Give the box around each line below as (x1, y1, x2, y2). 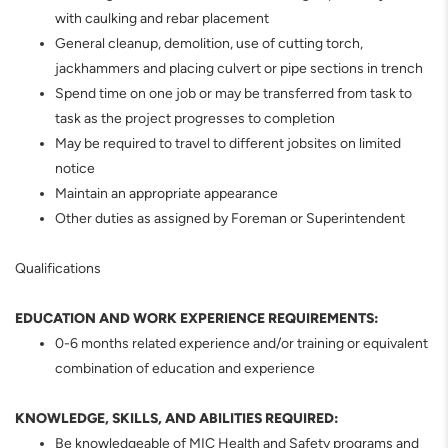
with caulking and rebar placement (55, 10, 269, 26)
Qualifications (15, 260, 101, 276)
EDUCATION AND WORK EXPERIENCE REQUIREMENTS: (15, 310, 379, 326)
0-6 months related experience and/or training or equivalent (55, 335, 428, 351)
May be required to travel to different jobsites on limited (55, 135, 401, 151)
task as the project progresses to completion (55, 110, 335, 126)
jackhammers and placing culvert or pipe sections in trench (55, 60, 423, 76)
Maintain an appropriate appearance (55, 185, 278, 201)
